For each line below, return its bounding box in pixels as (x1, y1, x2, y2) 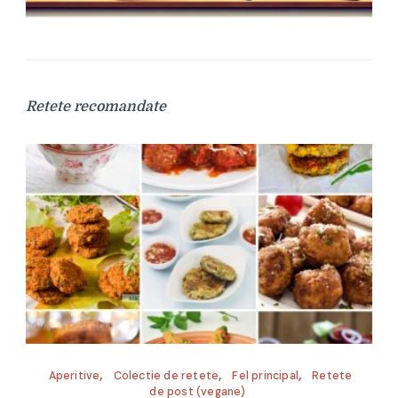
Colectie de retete (113, 368, 219, 383)
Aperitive (48, 368, 100, 383)
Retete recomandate (26, 99, 166, 115)
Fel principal (232, 368, 299, 383)
